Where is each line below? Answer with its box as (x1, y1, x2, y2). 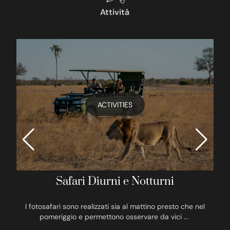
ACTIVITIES (98, 100, 132, 109)
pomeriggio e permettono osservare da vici (40, 212, 182, 221)
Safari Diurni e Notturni (56, 174, 174, 188)
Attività (100, 6, 130, 17)
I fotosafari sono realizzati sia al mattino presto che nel (25, 201, 205, 211)
